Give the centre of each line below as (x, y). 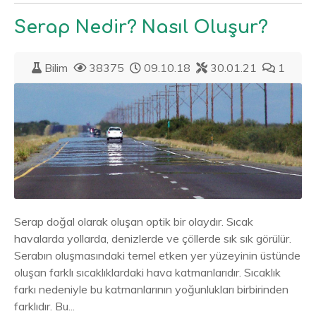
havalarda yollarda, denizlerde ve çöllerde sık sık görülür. (153, 239)
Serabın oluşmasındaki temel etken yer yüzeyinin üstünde (157, 256)
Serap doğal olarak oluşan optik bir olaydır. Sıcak (134, 222)
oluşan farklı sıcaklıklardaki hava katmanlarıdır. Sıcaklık (147, 273)
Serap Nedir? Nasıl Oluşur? (141, 27)
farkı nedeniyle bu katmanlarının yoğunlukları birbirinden (151, 290)
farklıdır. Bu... (44, 306)
